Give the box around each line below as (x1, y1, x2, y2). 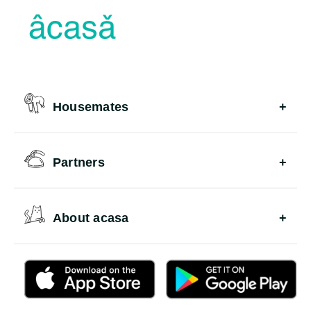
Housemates (53, 100, 129, 115)
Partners (53, 155, 105, 170)
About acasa (53, 211, 129, 226)
